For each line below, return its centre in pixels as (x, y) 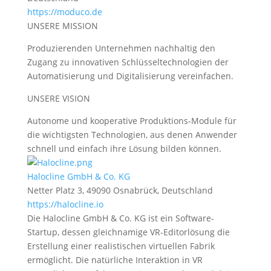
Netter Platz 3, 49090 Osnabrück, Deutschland (120, 190)
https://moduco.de (64, 12)
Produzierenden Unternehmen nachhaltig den (121, 48)
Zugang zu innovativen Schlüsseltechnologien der (128, 62)
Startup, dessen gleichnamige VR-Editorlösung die (128, 232)
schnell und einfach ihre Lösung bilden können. (124, 149)
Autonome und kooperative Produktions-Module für (132, 121)
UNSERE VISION (58, 98)
